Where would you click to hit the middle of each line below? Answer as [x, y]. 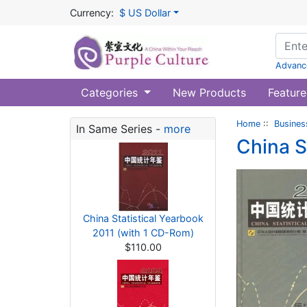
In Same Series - [120, 129]
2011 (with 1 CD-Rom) [143, 233]
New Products [209, 93]
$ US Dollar [145, 13]
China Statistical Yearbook [143, 218]
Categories [111, 93]
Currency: [92, 13]
